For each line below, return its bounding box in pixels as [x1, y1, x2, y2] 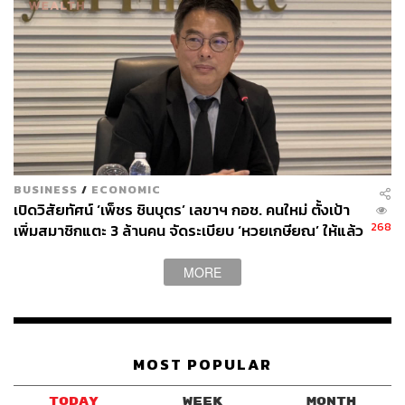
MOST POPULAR [133, 353, 272, 377]
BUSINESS [14, 180, 78, 198]
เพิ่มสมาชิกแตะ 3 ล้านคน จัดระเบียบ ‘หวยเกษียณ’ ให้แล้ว [14, 219, 363, 242]
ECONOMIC [91, 180, 161, 198]
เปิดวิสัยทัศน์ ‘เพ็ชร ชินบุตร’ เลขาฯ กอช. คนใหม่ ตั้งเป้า [14, 198, 350, 221]
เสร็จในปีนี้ [14, 240, 78, 263]
